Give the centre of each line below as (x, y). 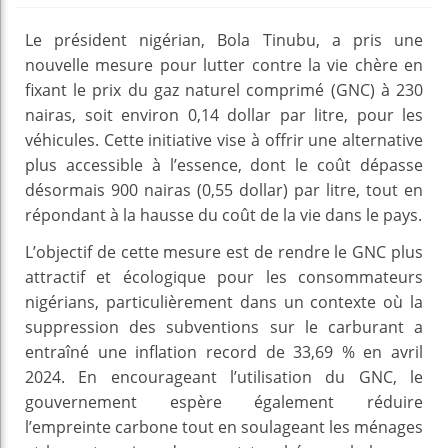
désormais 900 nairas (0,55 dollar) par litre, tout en (224, 189)
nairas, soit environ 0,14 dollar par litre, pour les (224, 114)
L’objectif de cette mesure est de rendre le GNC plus (224, 251)
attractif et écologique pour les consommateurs (224, 276)
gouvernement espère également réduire (224, 401)
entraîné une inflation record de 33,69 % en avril (224, 351)
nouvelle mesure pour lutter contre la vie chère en (224, 64)
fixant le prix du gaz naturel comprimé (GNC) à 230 (224, 89)
